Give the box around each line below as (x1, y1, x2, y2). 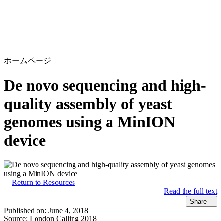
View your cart (167, 29, 214, 37)
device (4, 131, 46, 149)
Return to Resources (12, 178, 75, 186)
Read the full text (164, 186, 217, 195)
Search (159, 29, 184, 37)
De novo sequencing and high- (4, 76, 206, 95)
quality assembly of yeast (4, 95, 172, 113)
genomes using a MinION (4, 113, 175, 131)
